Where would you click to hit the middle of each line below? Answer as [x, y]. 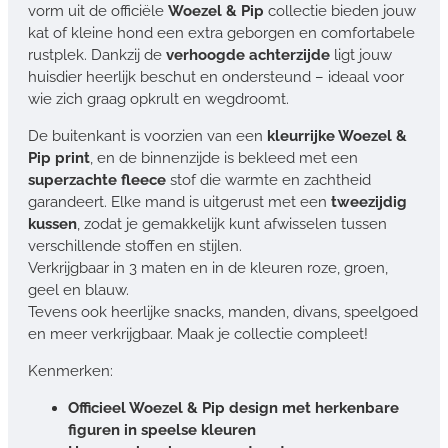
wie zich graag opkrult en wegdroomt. [158, 98]
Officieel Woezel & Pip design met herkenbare [233, 407]
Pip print [59, 157]
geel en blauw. [78, 289]
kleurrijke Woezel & [337, 135]
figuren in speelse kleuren [162, 429]
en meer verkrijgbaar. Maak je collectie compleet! [198, 333]
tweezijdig [369, 201]
